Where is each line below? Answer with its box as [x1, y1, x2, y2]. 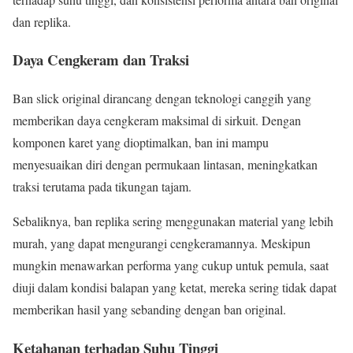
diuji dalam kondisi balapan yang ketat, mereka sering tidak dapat [13, 279, 336, 296]
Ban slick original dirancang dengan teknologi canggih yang [13, 90, 311, 107]
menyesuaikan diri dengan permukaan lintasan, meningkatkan [13, 156, 318, 173]
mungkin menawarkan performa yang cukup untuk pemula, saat [13, 257, 329, 274]
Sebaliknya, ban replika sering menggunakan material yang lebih [13, 213, 333, 230]
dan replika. [13, 13, 71, 30]
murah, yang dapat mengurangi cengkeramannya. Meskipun [13, 235, 310, 252]
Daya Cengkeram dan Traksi [13, 49, 189, 71]
